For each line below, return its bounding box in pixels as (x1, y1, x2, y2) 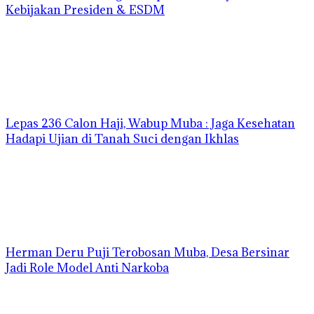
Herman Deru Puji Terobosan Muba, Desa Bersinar (6, 245, 289, 261)
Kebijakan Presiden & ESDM (6, 2, 165, 18)
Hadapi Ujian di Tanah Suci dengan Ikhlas (6, 131, 239, 147)
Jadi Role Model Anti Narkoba (6, 260, 169, 276)
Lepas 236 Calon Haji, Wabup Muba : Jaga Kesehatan (6, 116, 295, 132)
